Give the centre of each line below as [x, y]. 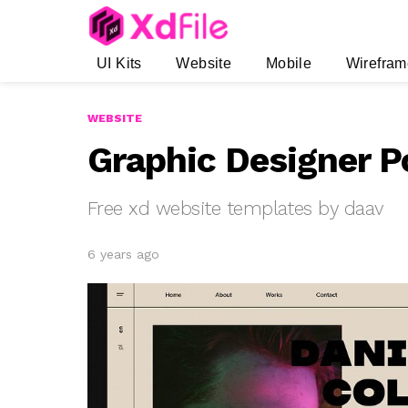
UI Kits [119, 64]
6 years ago [123, 255]
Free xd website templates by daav [236, 209]
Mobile [289, 64]
